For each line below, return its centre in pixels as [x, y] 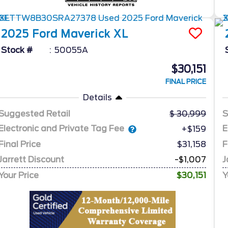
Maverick [86, 34]
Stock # [17, 50]
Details [97, 97]
